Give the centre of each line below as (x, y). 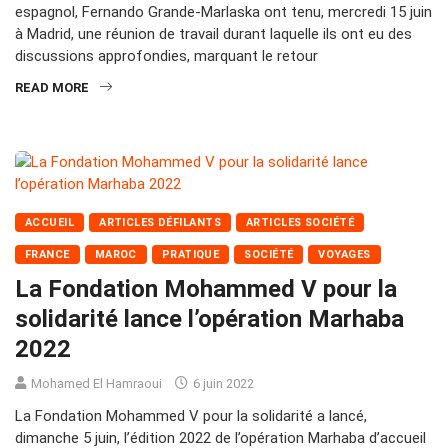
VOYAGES (344, 254)
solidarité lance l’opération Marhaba (209, 318)
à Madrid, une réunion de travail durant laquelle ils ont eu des (213, 33)
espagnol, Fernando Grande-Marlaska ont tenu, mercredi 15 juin (223, 11)
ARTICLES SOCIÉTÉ (300, 222)
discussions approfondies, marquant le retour (166, 55)
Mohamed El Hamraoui (96, 383)
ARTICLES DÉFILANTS (160, 222)
